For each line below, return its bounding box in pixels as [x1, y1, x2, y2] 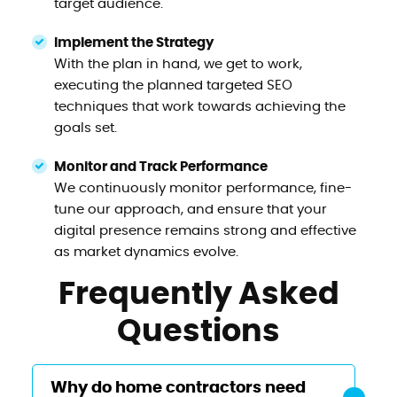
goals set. [53, 121, 117, 135]
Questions [117, 315, 280, 347]
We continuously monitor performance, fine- [53, 181, 352, 195]
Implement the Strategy [53, 35, 214, 50]
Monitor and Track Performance [53, 160, 268, 174]
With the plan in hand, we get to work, [53, 57, 302, 71]
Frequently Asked [58, 278, 339, 310]
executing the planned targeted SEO [53, 78, 292, 92]
